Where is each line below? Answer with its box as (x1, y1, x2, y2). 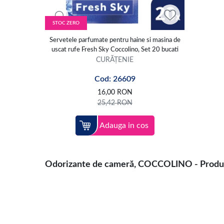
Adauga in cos (99, 121, 148, 129)
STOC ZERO (52, 20, 79, 25)
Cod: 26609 (94, 74, 135, 83)
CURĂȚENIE (96, 55, 133, 63)
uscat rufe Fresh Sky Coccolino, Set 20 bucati (51, 46, 178, 53)
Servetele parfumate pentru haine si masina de (49, 36, 180, 43)
